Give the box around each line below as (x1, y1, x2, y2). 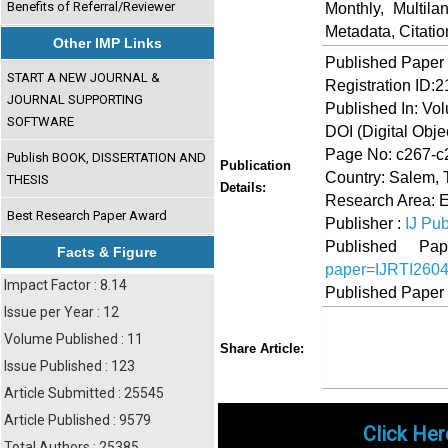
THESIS (7, 171, 50, 187)
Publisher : (325, 214, 405, 232)
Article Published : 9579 (4, 412, 151, 428)
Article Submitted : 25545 (4, 385, 164, 401)
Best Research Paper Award (7, 207, 168, 223)
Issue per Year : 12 (4, 304, 119, 320)
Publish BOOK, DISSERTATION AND (7, 149, 207, 165)
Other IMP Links (53, 35, 162, 51)
